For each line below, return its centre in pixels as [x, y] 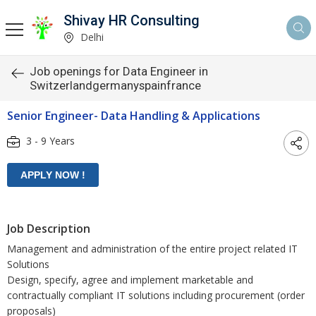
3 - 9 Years [49, 140]
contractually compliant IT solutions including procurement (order [156, 295]
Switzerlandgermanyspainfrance [115, 85]
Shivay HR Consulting [132, 20]
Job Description [49, 229]
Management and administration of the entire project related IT [152, 249]
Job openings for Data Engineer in [119, 71]
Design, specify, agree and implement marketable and [130, 280]
